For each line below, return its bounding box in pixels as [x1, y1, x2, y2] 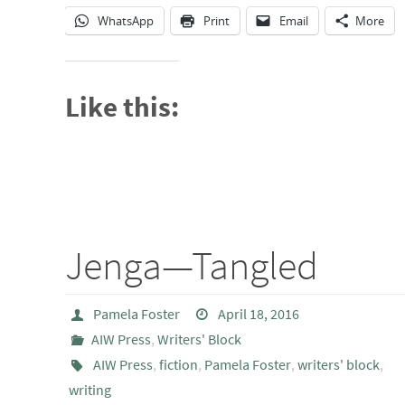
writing [69, 381, 111, 399]
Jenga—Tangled [65, 240, 318, 290]
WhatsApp [98, 13, 154, 29]
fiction [158, 355, 198, 373]
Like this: [65, 89, 179, 124]
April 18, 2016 [218, 305, 300, 323]
